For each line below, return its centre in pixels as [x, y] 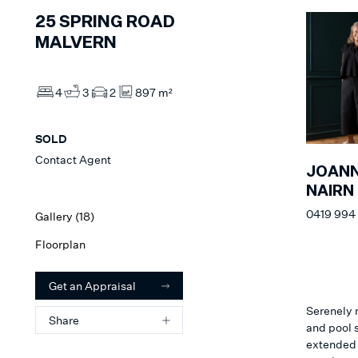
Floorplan [60, 245]
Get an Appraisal [92, 286]
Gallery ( [57, 217]
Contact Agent [73, 160]
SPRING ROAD [117, 23]
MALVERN [76, 44]
